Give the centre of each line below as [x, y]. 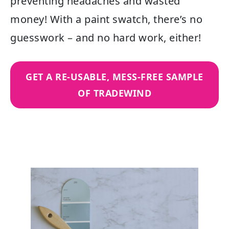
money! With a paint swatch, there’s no [106, 19]
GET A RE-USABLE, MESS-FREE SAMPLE [114, 76]
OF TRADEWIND [114, 93]
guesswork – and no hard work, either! [106, 37]
